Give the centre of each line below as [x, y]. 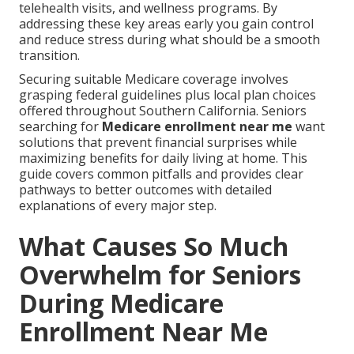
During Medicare [121, 303]
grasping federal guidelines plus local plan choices [168, 95]
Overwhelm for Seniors [160, 275]
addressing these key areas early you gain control [166, 24]
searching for [60, 127]
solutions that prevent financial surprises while [158, 143]
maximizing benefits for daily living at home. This [163, 158]
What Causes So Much [154, 247]
